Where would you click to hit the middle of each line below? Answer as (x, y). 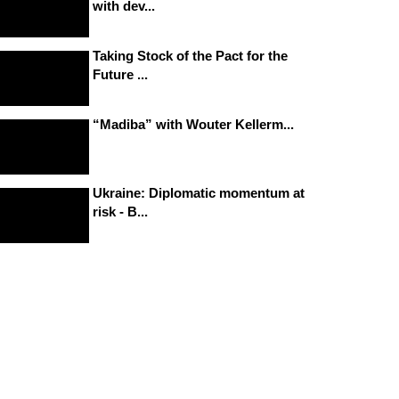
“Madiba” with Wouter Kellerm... (193, 124)
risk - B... (120, 212)
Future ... (120, 74)
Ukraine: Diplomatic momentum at (199, 193)
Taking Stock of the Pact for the (190, 55)
